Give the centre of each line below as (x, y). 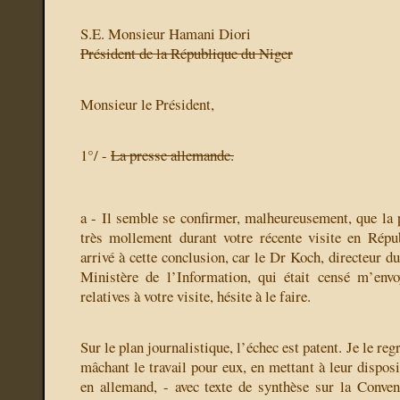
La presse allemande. (172, 155)
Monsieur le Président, (147, 104)
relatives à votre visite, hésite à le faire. (196, 296)
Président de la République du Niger (187, 54)
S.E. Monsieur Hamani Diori (166, 34)
